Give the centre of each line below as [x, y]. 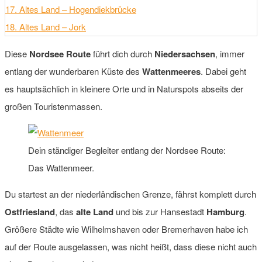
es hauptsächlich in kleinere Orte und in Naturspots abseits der [124, 88]
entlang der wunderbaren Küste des [73, 71]
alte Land [95, 211]
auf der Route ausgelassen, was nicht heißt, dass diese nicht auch [131, 246]
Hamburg [225, 211]
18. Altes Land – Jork [46, 26]
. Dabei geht [223, 71]
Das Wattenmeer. [61, 167]
